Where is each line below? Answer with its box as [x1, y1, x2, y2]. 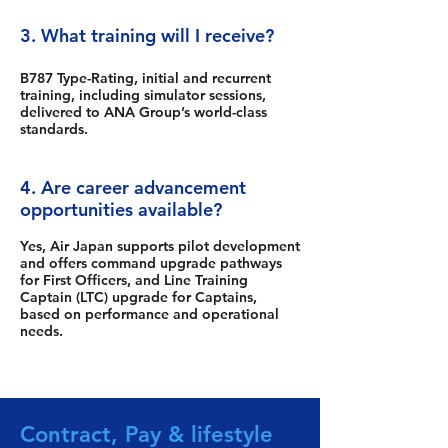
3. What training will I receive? [20, 24, 274, 47]
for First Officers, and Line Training [20, 271, 248, 289]
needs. [20, 322, 63, 340]
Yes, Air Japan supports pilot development [20, 237, 300, 255]
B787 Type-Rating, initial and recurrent [20, 69, 271, 87]
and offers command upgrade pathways [20, 254, 282, 272]
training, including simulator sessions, [20, 86, 266, 104]
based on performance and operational [20, 305, 279, 323]
